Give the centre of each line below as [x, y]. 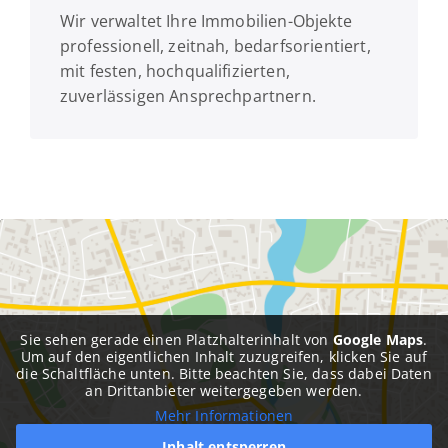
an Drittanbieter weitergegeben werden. [224, 390]
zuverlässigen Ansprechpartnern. [187, 95]
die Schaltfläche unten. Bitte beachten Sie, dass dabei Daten [224, 373]
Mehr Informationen [224, 415]
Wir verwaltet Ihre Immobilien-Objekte [205, 20]
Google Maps [378, 339]
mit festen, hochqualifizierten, [174, 70]
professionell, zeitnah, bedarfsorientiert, [215, 45]
